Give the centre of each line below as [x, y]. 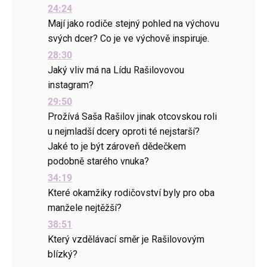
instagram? [71, 85]
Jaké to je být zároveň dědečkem [117, 146]
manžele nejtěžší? [85, 208]
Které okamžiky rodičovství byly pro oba [131, 193]
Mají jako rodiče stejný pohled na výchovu [133, 24]
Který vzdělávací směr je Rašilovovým [126, 239]
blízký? [63, 254]
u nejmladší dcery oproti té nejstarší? [124, 131]
